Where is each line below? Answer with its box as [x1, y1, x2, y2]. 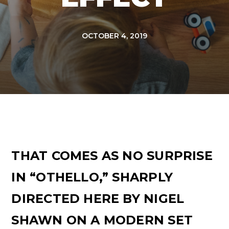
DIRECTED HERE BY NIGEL [11, 191, 185, 206]
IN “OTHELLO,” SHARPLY [11, 170, 173, 185]
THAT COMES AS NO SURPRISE [11, 148, 213, 163]
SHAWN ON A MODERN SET [11, 213, 193, 227]
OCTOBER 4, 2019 [82, 31, 147, 41]
